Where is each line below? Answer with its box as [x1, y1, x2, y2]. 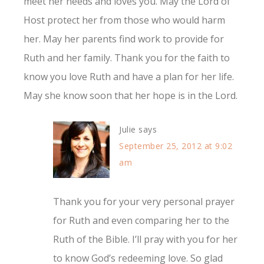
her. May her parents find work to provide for [24, 32, 224, 46]
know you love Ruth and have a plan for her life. [24, 70, 234, 84]
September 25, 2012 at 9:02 [119, 140, 232, 152]
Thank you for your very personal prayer [53, 195, 235, 209]
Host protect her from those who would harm [24, 14, 225, 27]
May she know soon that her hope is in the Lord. [24, 89, 237, 103]
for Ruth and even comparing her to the [53, 214, 229, 227]
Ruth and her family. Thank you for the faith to [24, 51, 230, 65]
